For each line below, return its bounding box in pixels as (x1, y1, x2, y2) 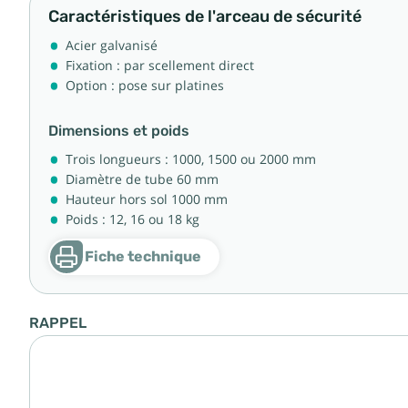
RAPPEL (29, 315, 87, 331)
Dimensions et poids (48, 123, 189, 139)
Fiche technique (85, 248, 201, 265)
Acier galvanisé (66, 38, 158, 53)
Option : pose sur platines (66, 78, 224, 93)
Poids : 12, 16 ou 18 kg (66, 212, 199, 227)
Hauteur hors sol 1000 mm (66, 192, 228, 207)
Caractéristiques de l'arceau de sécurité (48, 7, 362, 25)
